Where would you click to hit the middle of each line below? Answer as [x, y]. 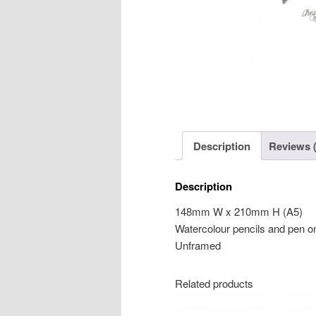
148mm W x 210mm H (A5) [239, 211]
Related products [214, 283]
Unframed [198, 245]
